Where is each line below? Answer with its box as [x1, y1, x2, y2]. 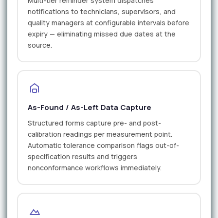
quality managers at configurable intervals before [28, 18, 189, 27]
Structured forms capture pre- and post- [28, 118, 161, 128]
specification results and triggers [28, 152, 137, 162]
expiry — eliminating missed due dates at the [28, 29, 176, 38]
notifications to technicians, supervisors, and [28, 6, 176, 16]
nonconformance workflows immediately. [28, 163, 162, 173]
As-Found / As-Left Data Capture [28, 102, 151, 113]
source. [28, 40, 52, 50]
